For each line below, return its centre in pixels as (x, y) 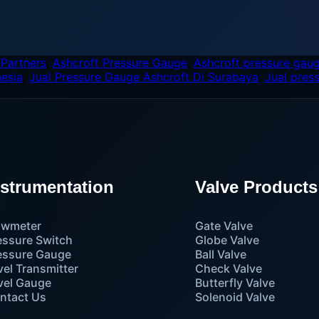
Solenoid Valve (235, 297)
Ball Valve (220, 254)
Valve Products (256, 187)
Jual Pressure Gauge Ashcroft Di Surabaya (144, 77)
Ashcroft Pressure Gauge (120, 63)
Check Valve (228, 268)
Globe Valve (227, 240)
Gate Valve (224, 226)
